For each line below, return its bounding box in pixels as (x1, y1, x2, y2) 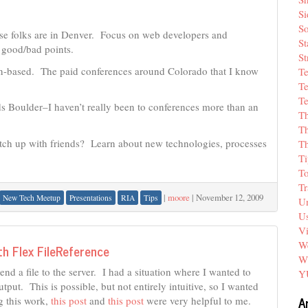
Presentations (69, 192, 112, 203)
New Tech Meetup (3, 192, 60, 203)
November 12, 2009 (196, 191, 263, 203)
